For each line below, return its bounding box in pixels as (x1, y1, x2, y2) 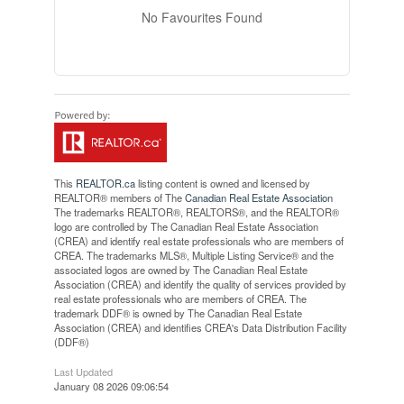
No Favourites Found (141, 7, 262, 26)
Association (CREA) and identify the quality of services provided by (53, 276, 346, 291)
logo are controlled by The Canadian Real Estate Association (53, 218, 318, 234)
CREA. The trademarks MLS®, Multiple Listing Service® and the (53, 247, 334, 262)
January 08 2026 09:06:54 (53, 378, 169, 393)
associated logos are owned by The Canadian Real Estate (53, 262, 308, 277)
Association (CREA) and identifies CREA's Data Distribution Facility (53, 319, 347, 335)
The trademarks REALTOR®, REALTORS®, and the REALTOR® (53, 204, 339, 219)
